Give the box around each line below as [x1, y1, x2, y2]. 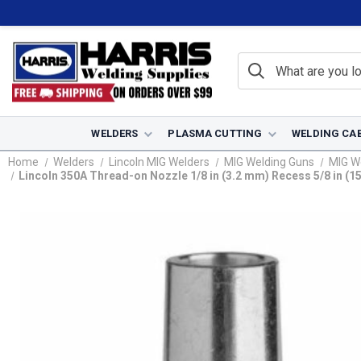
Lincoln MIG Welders [108, 156, 210, 168]
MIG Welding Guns [223, 156, 314, 168]
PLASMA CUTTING [168, 127, 263, 139]
